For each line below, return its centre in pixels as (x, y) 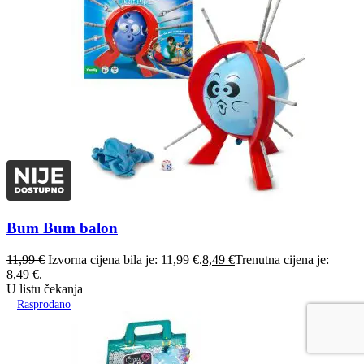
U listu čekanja (45, 288)
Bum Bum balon (62, 227)
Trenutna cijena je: (282, 259)
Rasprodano (44, 304)
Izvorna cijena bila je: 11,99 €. (125, 259)
